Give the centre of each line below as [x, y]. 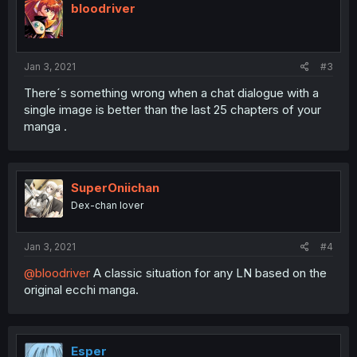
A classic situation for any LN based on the [208, 273]
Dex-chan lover [107, 206]
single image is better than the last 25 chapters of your [173, 110]
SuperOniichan [115, 188]
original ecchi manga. [81, 289]
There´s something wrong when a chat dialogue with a [171, 93]
